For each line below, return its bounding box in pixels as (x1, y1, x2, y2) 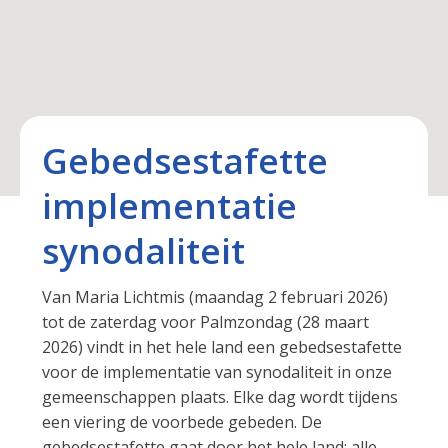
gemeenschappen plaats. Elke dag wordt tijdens (42, 386, 399, 409)
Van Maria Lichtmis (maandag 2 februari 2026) (42, 286, 389, 309)
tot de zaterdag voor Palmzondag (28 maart (42, 311, 370, 334)
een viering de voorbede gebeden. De (42, 411, 323, 434)
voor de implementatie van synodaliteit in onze (42, 361, 393, 384)
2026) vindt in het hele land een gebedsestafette (42, 336, 403, 359)
